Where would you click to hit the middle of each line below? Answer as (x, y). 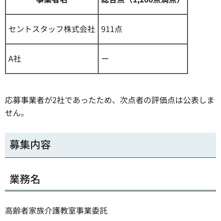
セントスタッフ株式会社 (52, 29)
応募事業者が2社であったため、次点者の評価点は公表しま (110, 100)
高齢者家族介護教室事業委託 (56, 210)
